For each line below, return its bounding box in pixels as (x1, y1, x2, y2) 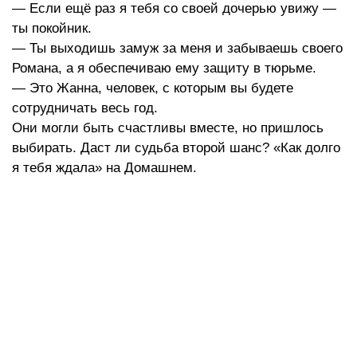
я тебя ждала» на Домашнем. (12, 160, 197, 176)
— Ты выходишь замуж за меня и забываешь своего (12, 41, 343, 57)
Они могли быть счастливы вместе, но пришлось (12, 120, 324, 136)
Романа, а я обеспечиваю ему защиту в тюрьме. (12, 61, 316, 76)
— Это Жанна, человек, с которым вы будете (12, 80, 293, 96)
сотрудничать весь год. (12, 100, 158, 116)
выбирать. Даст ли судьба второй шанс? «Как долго (12, 140, 340, 156)
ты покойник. (12, 21, 92, 37)
